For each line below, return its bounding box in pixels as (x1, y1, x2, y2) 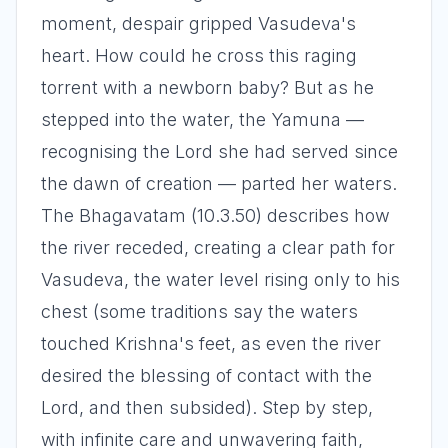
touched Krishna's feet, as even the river (41, 333, 381, 354)
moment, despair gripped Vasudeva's (41, 13, 356, 34)
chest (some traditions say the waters (41, 301, 358, 322)
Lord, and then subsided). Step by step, (41, 397, 373, 418)
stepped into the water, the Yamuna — (41, 109, 364, 130)
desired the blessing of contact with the (41, 365, 372, 386)
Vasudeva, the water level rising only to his (41, 269, 400, 290)
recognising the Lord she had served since (41, 141, 398, 162)
